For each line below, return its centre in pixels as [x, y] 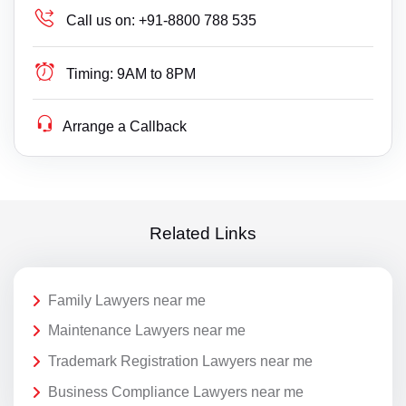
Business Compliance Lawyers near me [176, 391]
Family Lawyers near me [127, 300]
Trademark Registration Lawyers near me [180, 362]
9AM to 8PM [157, 73]
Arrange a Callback [125, 126]
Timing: [90, 73]
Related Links [203, 234]
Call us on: [101, 20]
